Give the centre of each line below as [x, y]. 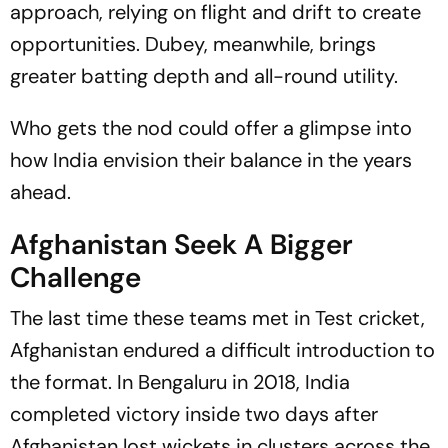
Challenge [75, 277]
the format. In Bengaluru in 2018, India [180, 382]
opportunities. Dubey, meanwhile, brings [193, 44]
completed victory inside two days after [194, 414]
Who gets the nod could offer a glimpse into [211, 128]
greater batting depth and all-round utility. [204, 76]
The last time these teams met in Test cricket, [217, 318]
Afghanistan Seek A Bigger [181, 244]
